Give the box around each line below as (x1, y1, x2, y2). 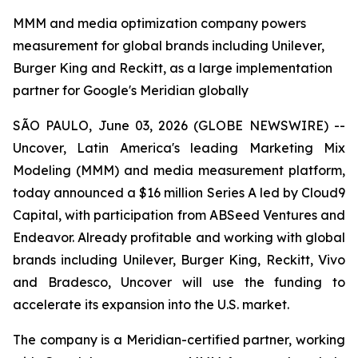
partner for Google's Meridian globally (13, 82, 249, 98)
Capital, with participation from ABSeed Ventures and (13, 207, 345, 223)
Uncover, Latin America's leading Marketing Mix (13, 140, 345, 156)
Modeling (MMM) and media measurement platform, (13, 162, 345, 178)
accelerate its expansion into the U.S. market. (13, 296, 289, 312)
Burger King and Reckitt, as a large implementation (13, 60, 332, 76)
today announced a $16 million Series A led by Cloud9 (13, 185, 345, 201)
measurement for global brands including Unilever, (13, 38, 324, 54)
